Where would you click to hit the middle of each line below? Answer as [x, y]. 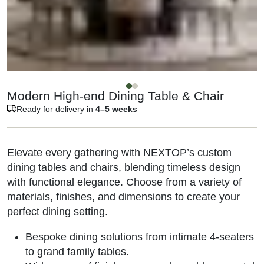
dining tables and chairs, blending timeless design [124, 168]
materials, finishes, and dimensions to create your [123, 197]
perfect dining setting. [57, 212]
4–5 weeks [116, 109]
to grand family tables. [77, 252]
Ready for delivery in [56, 109]
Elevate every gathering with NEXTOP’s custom [119, 153]
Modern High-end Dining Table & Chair [115, 96]
